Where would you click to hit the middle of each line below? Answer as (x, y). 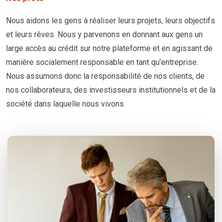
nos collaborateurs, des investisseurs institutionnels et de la (111, 90)
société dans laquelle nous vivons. (66, 104)
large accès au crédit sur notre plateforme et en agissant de (109, 49)
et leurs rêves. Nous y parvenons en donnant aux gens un (104, 35)
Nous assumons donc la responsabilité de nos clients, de (105, 76)
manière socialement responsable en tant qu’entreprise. (102, 62)
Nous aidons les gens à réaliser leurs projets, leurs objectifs (111, 21)
